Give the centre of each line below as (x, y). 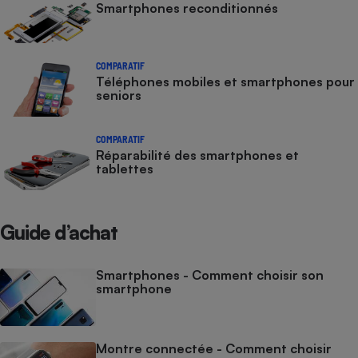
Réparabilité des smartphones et (197, 155)
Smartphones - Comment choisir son (210, 275)
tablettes (125, 169)
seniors (119, 95)
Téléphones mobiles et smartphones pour (225, 82)
